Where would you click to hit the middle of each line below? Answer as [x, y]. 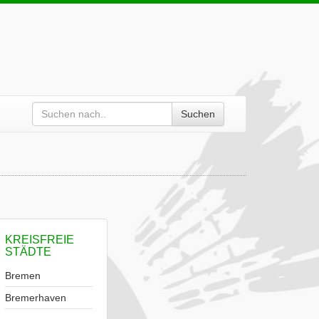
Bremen [23, 276]
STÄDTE [28, 252]
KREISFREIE [40, 240]
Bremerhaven [36, 298]
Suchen [198, 114]
